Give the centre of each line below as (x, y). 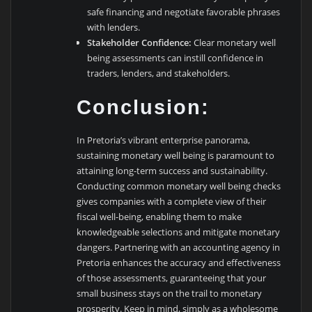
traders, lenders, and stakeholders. (158, 73)
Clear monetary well (233, 42)
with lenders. (113, 27)
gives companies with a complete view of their (172, 201)
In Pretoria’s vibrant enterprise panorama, (164, 140)
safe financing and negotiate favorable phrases (183, 11)
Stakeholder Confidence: (139, 42)
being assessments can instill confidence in (175, 57)
